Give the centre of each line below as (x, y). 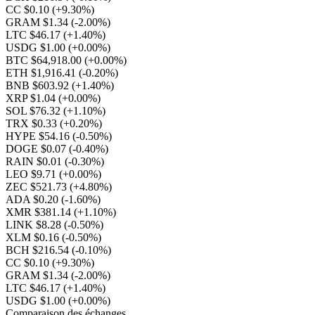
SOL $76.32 (34, 111)
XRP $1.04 (32, 98)
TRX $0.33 (33, 123)
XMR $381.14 (40, 212)
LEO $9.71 (32, 174)
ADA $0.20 (33, 199)
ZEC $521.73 (38, 187)
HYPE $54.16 (39, 136)
